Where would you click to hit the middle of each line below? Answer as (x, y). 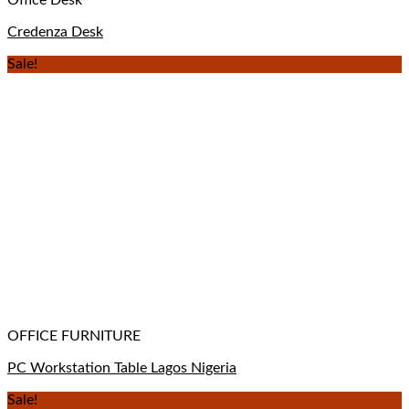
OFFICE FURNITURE (74, 336)
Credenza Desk (55, 31)
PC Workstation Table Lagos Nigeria (122, 367)
